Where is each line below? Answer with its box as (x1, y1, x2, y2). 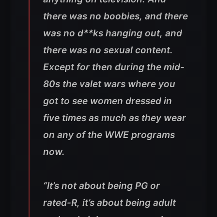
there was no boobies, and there (43, 11, 188, 22)
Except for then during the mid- (43, 62, 185, 73)
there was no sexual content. (43, 45, 173, 56)
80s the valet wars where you (43, 78, 175, 90)
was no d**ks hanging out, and (43, 28, 182, 39)
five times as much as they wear (43, 112, 186, 124)
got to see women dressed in (43, 95, 172, 107)
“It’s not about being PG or (43, 180, 160, 192)
